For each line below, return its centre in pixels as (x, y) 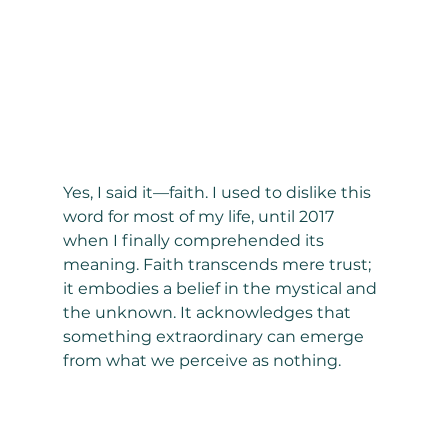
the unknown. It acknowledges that (208, 313)
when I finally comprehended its (195, 241)
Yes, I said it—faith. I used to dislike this (218, 193)
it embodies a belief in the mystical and (221, 289)
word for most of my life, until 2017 (200, 217)
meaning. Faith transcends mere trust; (218, 265)
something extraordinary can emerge (215, 337)
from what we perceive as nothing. (201, 361)
